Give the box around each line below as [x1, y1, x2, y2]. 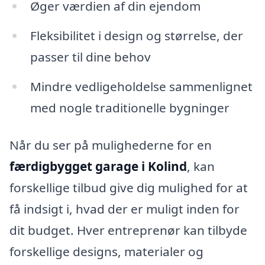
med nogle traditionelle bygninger [30, 99, 230, 116]
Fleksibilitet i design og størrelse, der [30, 27, 243, 44]
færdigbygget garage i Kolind [9, 158, 187, 175]
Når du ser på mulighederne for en [9, 137, 212, 154]
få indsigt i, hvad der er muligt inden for [9, 201, 240, 218]
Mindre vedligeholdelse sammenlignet [30, 77, 253, 95]
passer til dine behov [30, 48, 151, 65]
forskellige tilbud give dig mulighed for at [9, 179, 248, 196]
